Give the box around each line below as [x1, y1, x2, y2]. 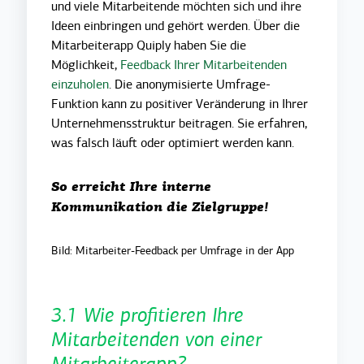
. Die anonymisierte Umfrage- [109, 76, 271, 93]
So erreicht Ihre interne [51, 180, 212, 194]
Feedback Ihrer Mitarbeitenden [120, 56, 288, 73]
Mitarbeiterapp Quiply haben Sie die [51, 37, 247, 54]
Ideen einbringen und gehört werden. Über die [51, 17, 301, 34]
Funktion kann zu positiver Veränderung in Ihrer [51, 95, 309, 112]
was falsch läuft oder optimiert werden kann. [51, 134, 295, 151]
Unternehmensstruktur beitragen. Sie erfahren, [51, 115, 308, 132]
